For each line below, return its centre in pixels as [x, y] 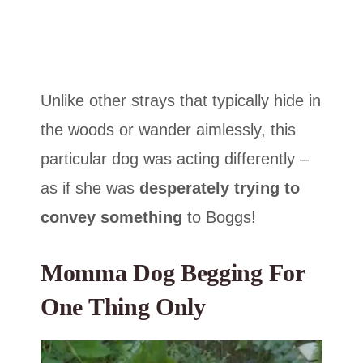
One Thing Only [123, 306]
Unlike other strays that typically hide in [181, 100]
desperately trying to [220, 188]
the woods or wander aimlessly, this [168, 129]
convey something [111, 217]
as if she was [90, 188]
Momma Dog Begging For [173, 272]
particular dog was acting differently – [175, 158]
